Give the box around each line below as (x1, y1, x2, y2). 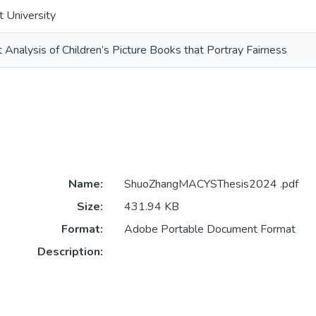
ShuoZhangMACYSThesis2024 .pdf (124, 176, 299, 193)
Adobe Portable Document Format (124, 221, 296, 238)
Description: (37, 244, 104, 260)
